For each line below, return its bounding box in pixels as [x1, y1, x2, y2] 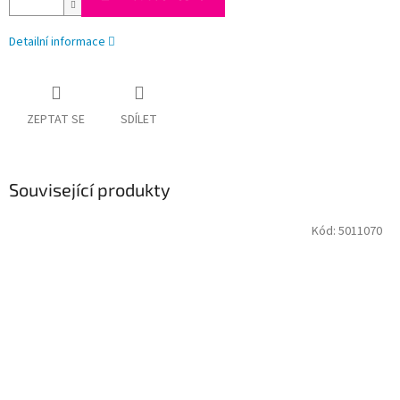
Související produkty [9, 179, 171, 201]
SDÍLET [121, 111, 157, 129]
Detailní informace [9, 33, 105, 52]
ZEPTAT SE [27, 111, 85, 129]
